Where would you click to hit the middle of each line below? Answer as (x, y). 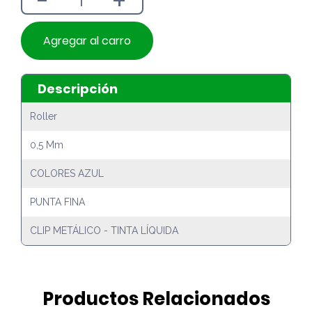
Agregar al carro (87, 40)
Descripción (77, 88)
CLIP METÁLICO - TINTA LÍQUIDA (104, 231)
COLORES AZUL (67, 174)
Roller (44, 117)
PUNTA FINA (57, 202)
